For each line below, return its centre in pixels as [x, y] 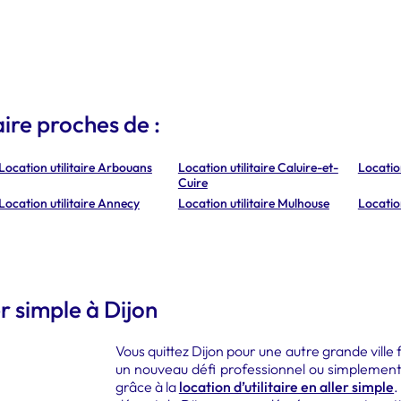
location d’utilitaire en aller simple [286, 387]
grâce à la [147, 387]
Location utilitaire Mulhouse [253, 203]
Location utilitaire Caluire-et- [258, 167]
